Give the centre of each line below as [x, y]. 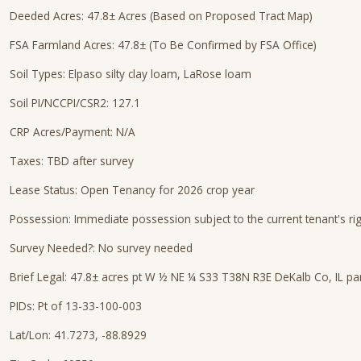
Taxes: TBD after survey [72, 161]
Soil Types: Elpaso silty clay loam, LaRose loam [131, 74]
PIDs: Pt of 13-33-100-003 [76, 306]
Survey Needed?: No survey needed [101, 248]
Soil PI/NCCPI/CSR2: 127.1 [75, 103]
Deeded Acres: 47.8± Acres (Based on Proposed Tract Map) [161, 16]
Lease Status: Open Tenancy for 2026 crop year [132, 190]
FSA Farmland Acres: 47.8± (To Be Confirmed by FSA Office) [163, 45]
